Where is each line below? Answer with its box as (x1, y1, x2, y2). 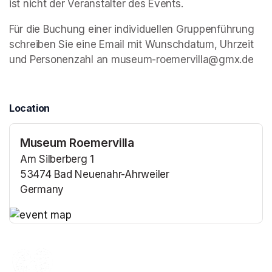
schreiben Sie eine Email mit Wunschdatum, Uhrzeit (9, 38, 254, 50)
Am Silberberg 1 (20, 153, 95, 166)
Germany (20, 183, 64, 196)
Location (9, 102, 50, 115)
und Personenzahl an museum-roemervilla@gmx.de (9, 53, 254, 66)
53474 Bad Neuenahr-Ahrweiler (20, 168, 169, 181)
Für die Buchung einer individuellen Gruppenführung (9, 22, 254, 35)
